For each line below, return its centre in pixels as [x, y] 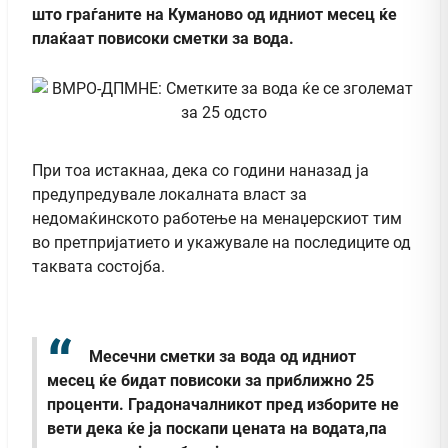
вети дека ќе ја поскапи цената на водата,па [217, 429]
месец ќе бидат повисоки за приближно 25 [210, 381]
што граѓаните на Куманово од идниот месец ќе [214, 14]
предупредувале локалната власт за [169, 194]
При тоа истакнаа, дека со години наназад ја [200, 170]
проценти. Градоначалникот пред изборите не [223, 405]
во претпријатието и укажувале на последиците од [221, 242]
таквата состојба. [98, 266]
